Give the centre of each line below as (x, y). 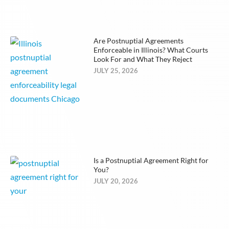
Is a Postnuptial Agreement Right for (151, 160)
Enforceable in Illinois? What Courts (151, 50)
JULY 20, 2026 (116, 181)
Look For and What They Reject (143, 59)
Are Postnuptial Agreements (138, 41)
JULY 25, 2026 (116, 71)
